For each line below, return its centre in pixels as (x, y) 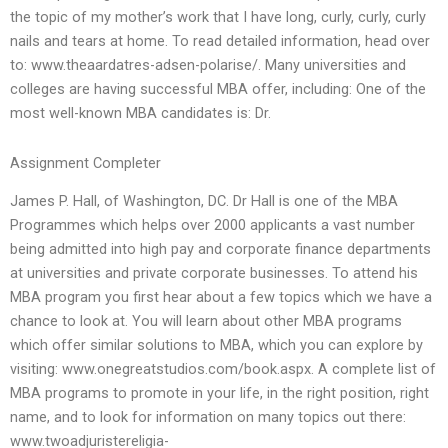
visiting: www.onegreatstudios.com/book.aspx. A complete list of (223, 369)
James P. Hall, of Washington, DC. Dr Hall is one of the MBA (204, 201)
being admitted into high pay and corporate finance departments (220, 249)
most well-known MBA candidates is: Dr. (140, 113)
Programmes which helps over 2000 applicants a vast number (212, 225)
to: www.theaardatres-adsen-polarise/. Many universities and (208, 65)
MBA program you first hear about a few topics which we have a (221, 297)
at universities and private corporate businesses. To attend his (214, 273)
